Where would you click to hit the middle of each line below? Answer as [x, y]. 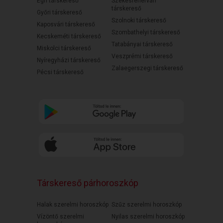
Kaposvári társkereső [66, 24]
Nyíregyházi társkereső [69, 60]
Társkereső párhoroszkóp [88, 183]
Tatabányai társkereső [142, 44]
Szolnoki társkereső [139, 20]
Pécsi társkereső [60, 72]
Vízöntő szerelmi [60, 217]
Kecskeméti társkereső [69, 36]
